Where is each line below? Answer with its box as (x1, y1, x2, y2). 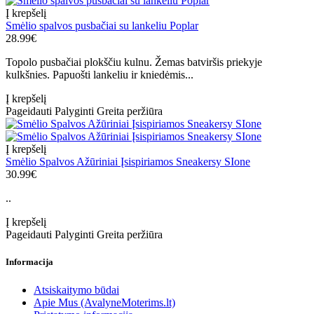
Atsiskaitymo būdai (34, 283, 119, 296)
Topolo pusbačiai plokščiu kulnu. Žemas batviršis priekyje (6, 56, 262, 69)
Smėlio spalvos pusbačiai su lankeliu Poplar (6, 20, 198, 32)
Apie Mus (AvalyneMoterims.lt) (34, 296, 175, 308)
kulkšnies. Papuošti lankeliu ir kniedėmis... (6, 69, 193, 81)
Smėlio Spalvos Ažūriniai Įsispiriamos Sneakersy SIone (6, 156, 250, 168)
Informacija (6, 257, 53, 268)
